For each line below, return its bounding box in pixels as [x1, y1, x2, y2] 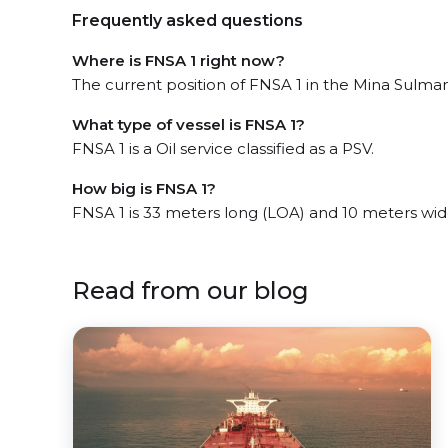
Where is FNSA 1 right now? [72, 51, 285, 70]
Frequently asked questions [72, 11, 303, 30]
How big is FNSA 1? [72, 179, 216, 198]
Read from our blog [72, 276, 309, 305]
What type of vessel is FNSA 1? [72, 115, 305, 134]
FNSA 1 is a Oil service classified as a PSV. [72, 139, 374, 158]
